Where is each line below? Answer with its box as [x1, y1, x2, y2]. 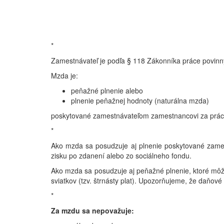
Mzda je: [51, 70, 78, 80]
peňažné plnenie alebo [71, 85, 143, 95]
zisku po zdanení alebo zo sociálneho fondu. [51, 150, 191, 160]
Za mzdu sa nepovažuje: [51, 205, 134, 215]
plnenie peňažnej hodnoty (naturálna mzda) [71, 95, 209, 105]
